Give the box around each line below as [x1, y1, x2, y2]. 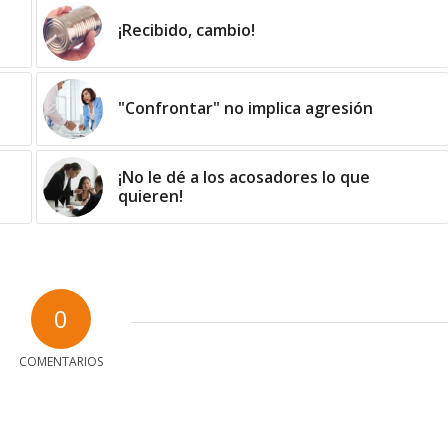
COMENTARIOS [18, 352, 103, 370]
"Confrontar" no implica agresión [117, 96, 373, 119]
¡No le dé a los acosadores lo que [117, 165, 370, 188]
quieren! [117, 184, 183, 207]
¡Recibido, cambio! [117, 18, 255, 41]
